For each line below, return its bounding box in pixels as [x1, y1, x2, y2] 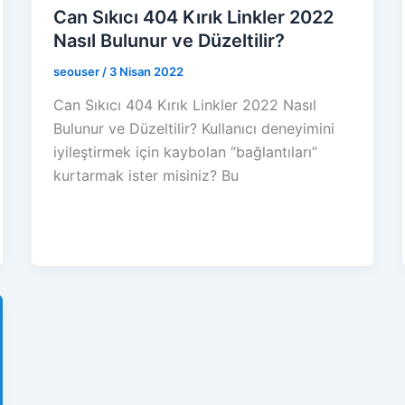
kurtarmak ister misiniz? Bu [52, 166, 239, 185]
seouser [52, 63, 102, 79]
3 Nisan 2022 [108, 63, 184, 79]
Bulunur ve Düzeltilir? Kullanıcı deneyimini [52, 119, 334, 138]
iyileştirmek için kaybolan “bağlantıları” [52, 143, 317, 162]
